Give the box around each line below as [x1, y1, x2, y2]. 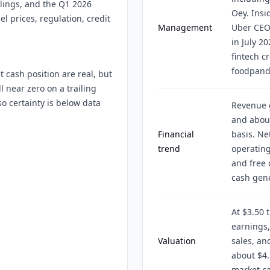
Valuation [158, 235, 196, 246]
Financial [158, 128, 194, 140]
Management [158, 22, 212, 33]
